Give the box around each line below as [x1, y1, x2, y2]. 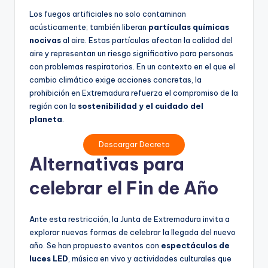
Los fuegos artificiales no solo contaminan [29, 8, 186, 19]
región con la [29, 100, 78, 111]
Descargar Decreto [98, 139, 170, 150]
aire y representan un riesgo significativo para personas [29, 48, 233, 58]
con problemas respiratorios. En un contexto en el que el [29, 61, 235, 71]
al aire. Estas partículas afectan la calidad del [61, 35, 233, 45]
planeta [29, 114, 62, 124]
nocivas [29, 35, 61, 45]
